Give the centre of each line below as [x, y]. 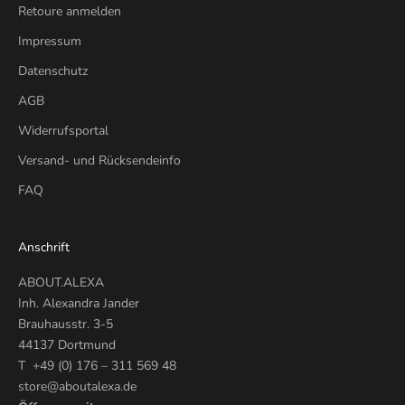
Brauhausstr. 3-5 [66, 325]
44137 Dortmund [67, 345]
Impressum [50, 42]
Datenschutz [53, 71]
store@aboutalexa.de [77, 387]
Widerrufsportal [63, 131]
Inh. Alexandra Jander [79, 304]
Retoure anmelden [70, 12]
